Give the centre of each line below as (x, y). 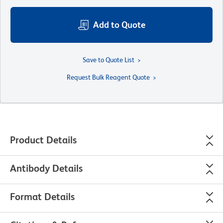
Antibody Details (46, 168)
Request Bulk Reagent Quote (108, 77)
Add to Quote (119, 25)
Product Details (43, 140)
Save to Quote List (108, 60)
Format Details (42, 197)
